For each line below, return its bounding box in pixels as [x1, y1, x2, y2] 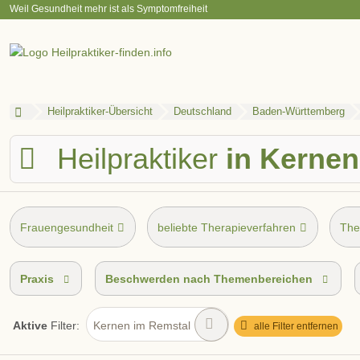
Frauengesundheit [20, 221, 113, 235]
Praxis [20, 272, 54, 286]
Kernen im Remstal [93, 319, 190, 333]
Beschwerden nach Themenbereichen [105, 272, 313, 286]
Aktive [13, 319, 47, 333]
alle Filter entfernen [253, 320, 338, 332]
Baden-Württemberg [252, 105, 345, 117]
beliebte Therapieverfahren [157, 221, 297, 235]
